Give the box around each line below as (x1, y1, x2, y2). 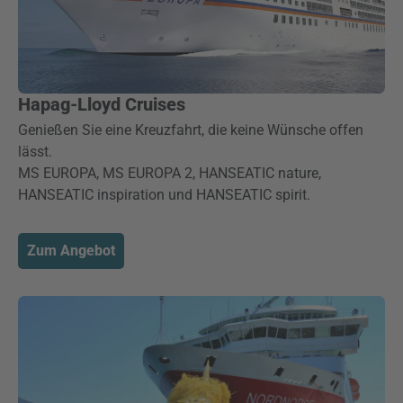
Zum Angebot (27, 242, 115, 259)
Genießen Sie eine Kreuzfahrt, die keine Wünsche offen (18, 121, 363, 139)
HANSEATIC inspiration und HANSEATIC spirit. (18, 186, 310, 203)
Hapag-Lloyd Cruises (18, 94, 185, 115)
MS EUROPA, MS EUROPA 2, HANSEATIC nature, (18, 165, 321, 182)
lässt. (18, 143, 52, 160)
